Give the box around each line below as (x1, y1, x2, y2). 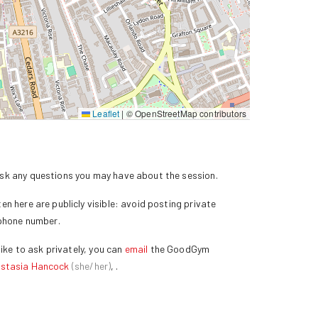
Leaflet (90, 106, 120, 119)
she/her (74, 259, 108, 272)
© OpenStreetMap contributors (124, 106, 246, 119)
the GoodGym (150, 242, 210, 255)
